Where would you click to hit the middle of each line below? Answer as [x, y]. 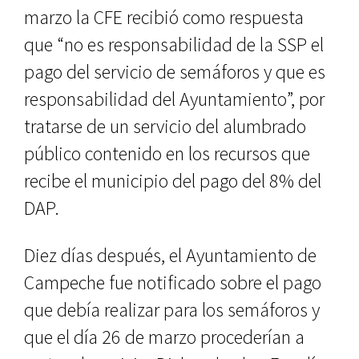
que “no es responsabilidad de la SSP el [174, 44]
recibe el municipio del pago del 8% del [173, 181]
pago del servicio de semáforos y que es [175, 72]
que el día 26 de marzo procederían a [164, 337]
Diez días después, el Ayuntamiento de [170, 255]
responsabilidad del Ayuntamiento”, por [174, 99]
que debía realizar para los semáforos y [172, 310]
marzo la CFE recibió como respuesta [164, 17]
